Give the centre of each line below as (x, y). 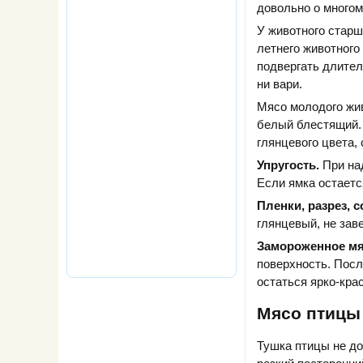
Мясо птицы (309, 314)
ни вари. (280, 83)
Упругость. (288, 164)
